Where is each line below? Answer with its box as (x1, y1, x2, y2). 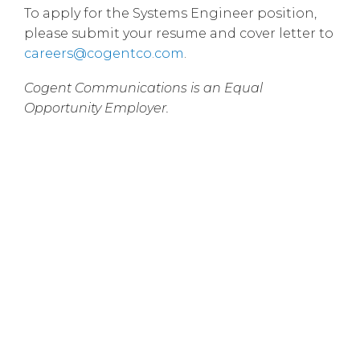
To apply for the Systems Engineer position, (24, 5, 317, 21)
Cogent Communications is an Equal (24, 80, 263, 96)
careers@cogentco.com (24, 45, 184, 61)
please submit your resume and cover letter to (24, 25, 333, 41)
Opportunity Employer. (24, 100, 169, 116)
